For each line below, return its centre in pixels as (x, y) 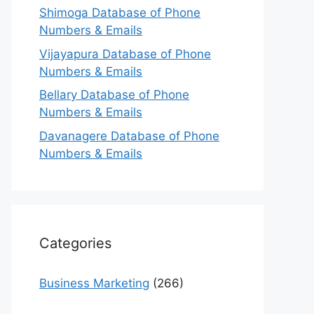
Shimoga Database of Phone (120, 13)
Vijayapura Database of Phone (125, 54)
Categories (75, 243)
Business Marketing (94, 283)
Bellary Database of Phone (114, 95)
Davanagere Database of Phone (129, 136)
